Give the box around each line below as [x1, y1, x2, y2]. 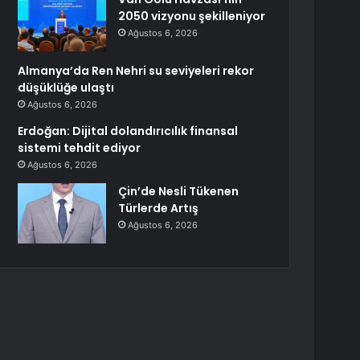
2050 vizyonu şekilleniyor [118, 8, 266, 24]
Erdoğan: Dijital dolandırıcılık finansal [18, 123, 239, 139]
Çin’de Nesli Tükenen [118, 183, 239, 199]
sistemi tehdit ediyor [18, 140, 141, 156]
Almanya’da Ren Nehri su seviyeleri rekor [18, 63, 255, 79]
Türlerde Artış [118, 200, 199, 216]
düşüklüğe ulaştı [18, 80, 115, 96]
